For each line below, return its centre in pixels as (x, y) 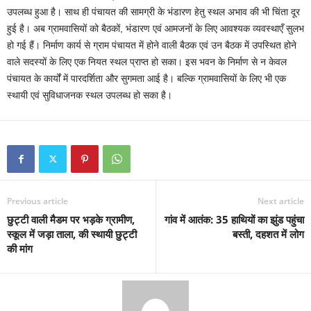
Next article (281, 201)
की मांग (20, 249)
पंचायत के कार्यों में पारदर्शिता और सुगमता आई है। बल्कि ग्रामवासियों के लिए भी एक (146, 79)
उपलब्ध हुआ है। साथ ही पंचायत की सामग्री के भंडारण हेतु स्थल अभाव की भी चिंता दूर (153, 12)
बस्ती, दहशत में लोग (268, 234)
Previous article (37, 201)
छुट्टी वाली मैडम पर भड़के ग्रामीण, (71, 220)
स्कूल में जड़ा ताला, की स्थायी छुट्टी (72, 234)
